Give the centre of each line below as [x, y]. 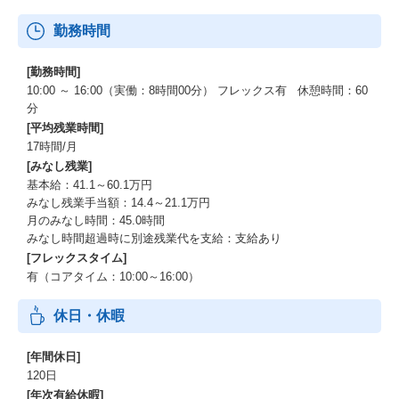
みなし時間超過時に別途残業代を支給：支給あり [154, 238]
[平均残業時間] [65, 128]
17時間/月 [52, 147]
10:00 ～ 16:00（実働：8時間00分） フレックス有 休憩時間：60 [197, 90]
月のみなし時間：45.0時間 [96, 220]
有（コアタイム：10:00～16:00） [113, 277]
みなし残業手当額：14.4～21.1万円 [118, 203]
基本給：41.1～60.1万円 [90, 185]
